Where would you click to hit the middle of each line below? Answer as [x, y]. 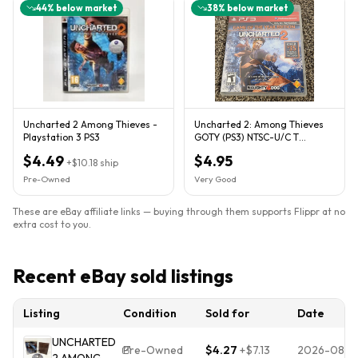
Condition [150, 313]
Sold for [227, 313]
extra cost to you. [52, 224]
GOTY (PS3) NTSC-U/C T [247, 137]
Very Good [215, 179]
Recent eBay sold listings [123, 275]
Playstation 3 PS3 [62, 137]
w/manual [216, 149]
